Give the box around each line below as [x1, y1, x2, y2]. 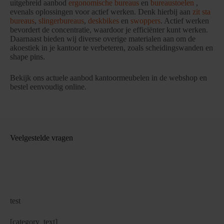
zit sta [192, 7, 210, 16]
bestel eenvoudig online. [10, 82, 86, 91]
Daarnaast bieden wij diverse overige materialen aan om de [10, 34, 195, 43]
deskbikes [88, 16, 119, 25]
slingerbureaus [38, 16, 84, 25]
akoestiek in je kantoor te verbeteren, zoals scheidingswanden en [10, 43, 213, 52]
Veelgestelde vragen [10, 133, 73, 142]
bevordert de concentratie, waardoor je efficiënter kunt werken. [10, 25, 208, 34]
